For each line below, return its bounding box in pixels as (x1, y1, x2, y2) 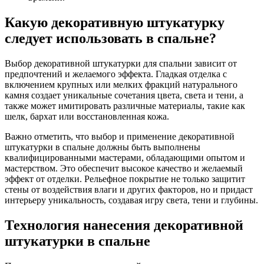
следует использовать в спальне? (5, 31, 216, 47)
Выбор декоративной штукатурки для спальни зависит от (5, 58, 237, 69)
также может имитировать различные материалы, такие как (5, 101, 245, 111)
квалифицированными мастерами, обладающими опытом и (5, 153, 245, 163)
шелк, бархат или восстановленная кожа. (5, 111, 169, 122)
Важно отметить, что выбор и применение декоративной (5, 131, 235, 142)
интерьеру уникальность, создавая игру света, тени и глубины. (5, 195, 258, 206)
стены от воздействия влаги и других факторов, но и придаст (5, 184, 253, 195)
